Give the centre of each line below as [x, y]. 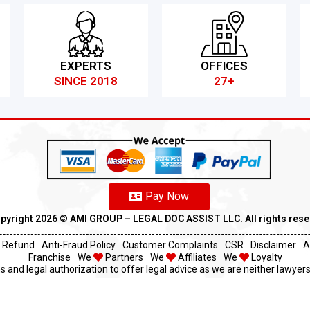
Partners [123, 257]
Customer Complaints [170, 245]
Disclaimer [273, 245]
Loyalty [265, 257]
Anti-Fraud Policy [78, 245]
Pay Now [167, 197]
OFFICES [224, 65]
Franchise [49, 257]
